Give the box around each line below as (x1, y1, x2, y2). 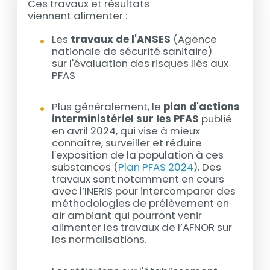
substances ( (52, 160, 119, 175)
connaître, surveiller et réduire (52, 136, 202, 151)
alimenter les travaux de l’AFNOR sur (52, 220, 233, 235)
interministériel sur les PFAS (52, 111, 199, 127)
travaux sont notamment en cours (52, 172, 225, 187)
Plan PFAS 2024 (118, 160, 194, 175)
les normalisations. (52, 232, 149, 247)
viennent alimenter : (28, 8, 130, 24)
